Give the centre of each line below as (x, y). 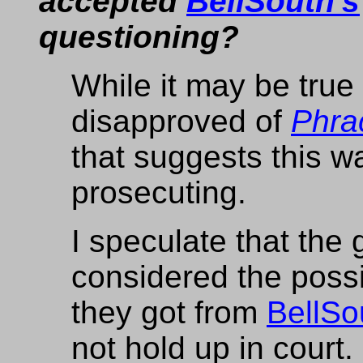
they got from (169, 312)
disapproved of (181, 121)
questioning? (139, 37)
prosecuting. (159, 192)
